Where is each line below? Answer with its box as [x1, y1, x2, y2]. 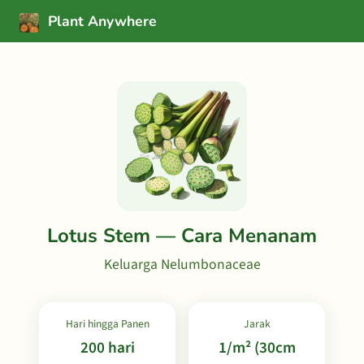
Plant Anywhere [44, 11, 157, 31]
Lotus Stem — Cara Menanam [47, 223, 317, 249]
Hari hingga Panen [65, 316, 149, 331]
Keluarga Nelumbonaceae [103, 254, 261, 275]
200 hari [80, 336, 135, 359]
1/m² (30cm [218, 336, 296, 359]
